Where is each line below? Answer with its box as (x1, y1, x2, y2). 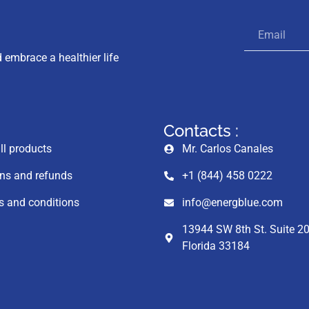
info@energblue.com (182, 196, 283, 210)
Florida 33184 (182, 239, 250, 253)
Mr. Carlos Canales (182, 142, 274, 156)
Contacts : (163, 121, 239, 141)
